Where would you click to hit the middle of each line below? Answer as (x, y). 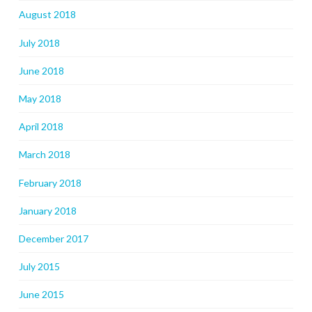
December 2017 (53, 238)
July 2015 (39, 267)
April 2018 (41, 127)
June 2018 (41, 70)
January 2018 (47, 210)
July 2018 (39, 42)
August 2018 (47, 15)
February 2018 (50, 182)
